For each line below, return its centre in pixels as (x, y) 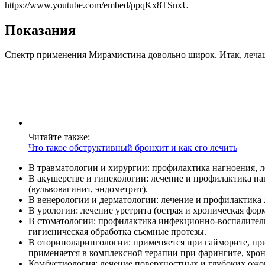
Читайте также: (59, 137)
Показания (40, 30)
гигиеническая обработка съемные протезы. (117, 232)
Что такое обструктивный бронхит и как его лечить (133, 148)
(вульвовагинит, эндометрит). (88, 189)
